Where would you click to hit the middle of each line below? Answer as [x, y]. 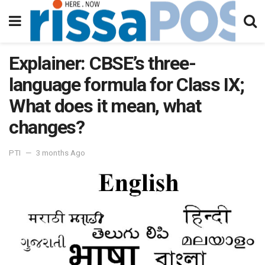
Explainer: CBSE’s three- [102, 63]
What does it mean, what [105, 106]
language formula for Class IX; [127, 85]
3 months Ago [61, 153]
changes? [47, 127]
